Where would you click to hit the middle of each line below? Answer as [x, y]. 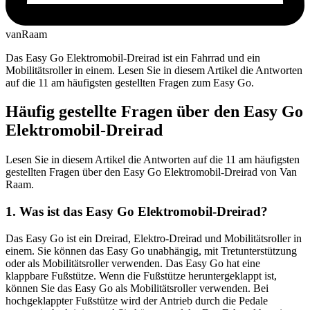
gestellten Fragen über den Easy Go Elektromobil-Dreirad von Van [151, 172]
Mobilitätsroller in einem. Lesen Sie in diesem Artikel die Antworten [154, 70]
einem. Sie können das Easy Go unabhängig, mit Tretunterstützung [151, 250]
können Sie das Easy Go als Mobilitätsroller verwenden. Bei [137, 288]
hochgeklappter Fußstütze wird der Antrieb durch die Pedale [137, 300]
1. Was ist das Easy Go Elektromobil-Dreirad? [137, 212]
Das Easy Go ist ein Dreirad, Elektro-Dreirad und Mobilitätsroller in [154, 238]
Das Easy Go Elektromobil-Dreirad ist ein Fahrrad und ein [133, 57]
